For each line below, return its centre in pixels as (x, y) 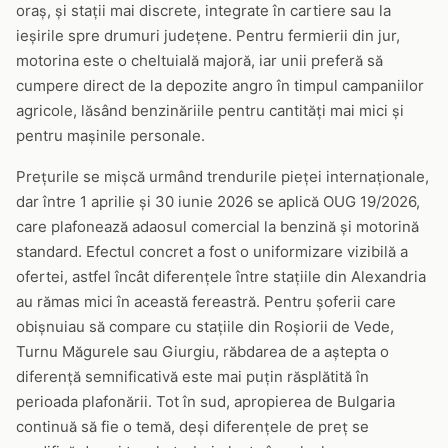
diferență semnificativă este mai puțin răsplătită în (192, 376)
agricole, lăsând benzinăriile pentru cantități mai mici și (210, 110)
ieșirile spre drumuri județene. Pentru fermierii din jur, (208, 35)
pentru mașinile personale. (110, 135)
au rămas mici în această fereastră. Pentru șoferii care (206, 301)
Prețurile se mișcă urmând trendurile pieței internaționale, (222, 176)
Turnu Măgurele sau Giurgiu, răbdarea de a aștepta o (202, 351)
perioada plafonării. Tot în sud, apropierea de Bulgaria (205, 401)
